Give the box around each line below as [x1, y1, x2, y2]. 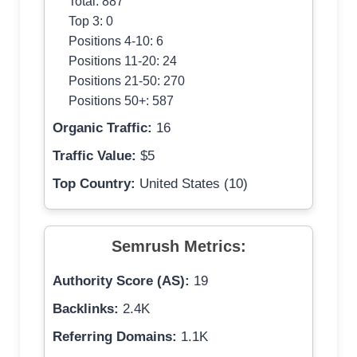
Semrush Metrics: [111, 237, 246, 256]
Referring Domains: [53, 329, 177, 345]
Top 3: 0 [69, 14, 113, 29]
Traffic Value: [53, 148, 136, 164]
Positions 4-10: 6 [69, 33, 163, 49]
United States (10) [135, 176, 248, 192]
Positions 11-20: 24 [69, 53, 177, 69]
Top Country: [53, 176, 135, 192]
